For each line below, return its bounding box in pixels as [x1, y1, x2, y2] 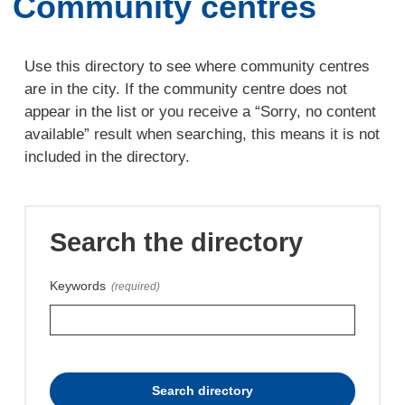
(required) [111, 279, 161, 293]
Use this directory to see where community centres [24, 58, 371, 76]
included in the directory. [24, 148, 191, 166]
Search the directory [49, 227, 303, 257]
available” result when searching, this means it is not [24, 126, 381, 144]
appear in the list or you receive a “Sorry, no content [24, 103, 377, 121]
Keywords [49, 278, 106, 293]
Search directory [152, 384, 253, 399]
